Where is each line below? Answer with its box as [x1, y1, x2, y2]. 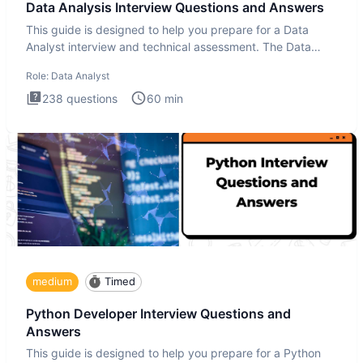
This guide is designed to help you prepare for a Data [26, 22, 309, 36]
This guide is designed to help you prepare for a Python [26, 346, 321, 361]
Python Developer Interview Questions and [26, 305, 291, 322]
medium [32, 275, 72, 288]
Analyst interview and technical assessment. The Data [26, 39, 311, 53]
